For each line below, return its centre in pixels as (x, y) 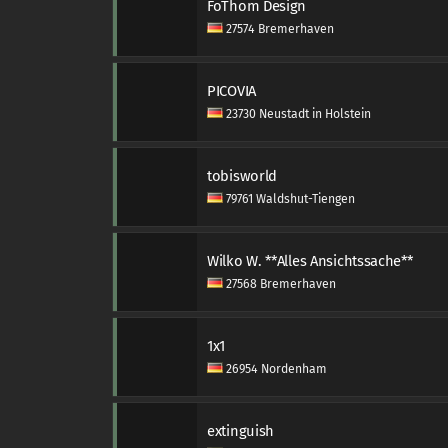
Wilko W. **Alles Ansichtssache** (310, 261)
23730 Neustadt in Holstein (297, 114)
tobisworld (242, 176)
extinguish (241, 431)
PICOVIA (231, 91)
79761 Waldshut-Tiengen (289, 199)
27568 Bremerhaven (279, 284)
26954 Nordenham (275, 369)
